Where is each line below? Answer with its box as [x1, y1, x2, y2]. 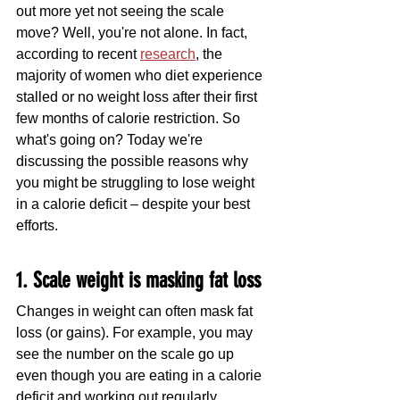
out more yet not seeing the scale [16, 4, 228, 20]
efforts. [16, 218, 62, 234]
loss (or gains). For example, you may [16, 325, 256, 341]
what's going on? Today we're [16, 132, 206, 148]
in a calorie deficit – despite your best [16, 196, 254, 212]
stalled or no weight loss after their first [16, 89, 261, 105]
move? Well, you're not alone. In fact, [16, 25, 251, 41]
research [140, 46, 196, 62]
